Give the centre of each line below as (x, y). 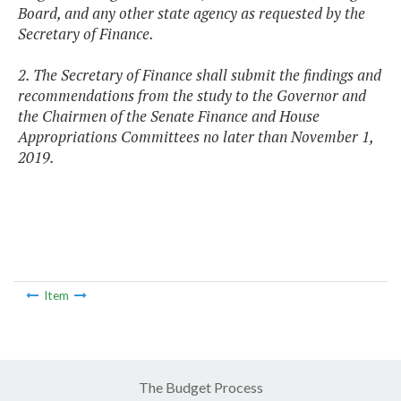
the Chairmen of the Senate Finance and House (169, 116)
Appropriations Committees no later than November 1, (196, 137)
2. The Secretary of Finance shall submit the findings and (200, 75)
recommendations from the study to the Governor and (192, 96)
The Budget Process (200, 387)
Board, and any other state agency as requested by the (192, 13)
